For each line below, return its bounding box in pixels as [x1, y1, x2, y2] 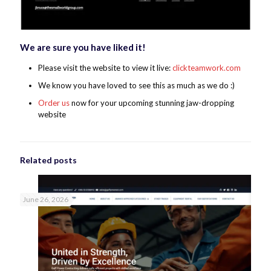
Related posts [20, 155, 77, 166]
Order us [38, 98, 70, 108]
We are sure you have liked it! [20, 42, 146, 53]
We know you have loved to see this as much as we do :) [38, 80, 235, 91]
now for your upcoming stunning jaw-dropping [70, 98, 234, 108]
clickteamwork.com [172, 63, 241, 73]
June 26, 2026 [23, 195, 68, 204]
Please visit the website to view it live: [38, 63, 172, 73]
